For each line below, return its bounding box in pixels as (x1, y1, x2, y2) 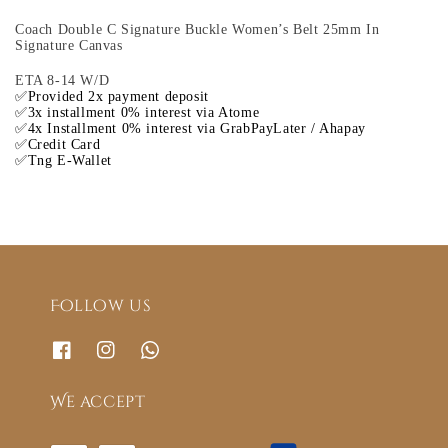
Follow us (50, 294, 152, 317)
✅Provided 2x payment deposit (15, 89, 214, 105)
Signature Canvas (15, 38, 123, 54)
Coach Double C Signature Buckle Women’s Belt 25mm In (15, 22, 380, 38)
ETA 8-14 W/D (15, 73, 114, 89)
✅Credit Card (15, 137, 105, 153)
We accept (50, 391, 146, 414)
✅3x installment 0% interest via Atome (15, 105, 264, 121)
